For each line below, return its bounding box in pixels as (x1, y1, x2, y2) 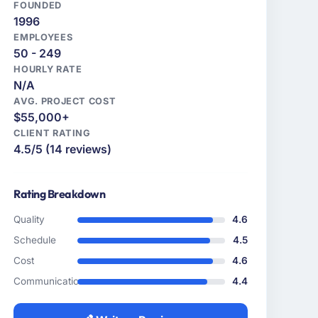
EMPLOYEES (13, 32, 73, 43)
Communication (13, 275, 85, 287)
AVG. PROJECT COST (13, 96, 116, 107)
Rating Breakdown (13, 187, 106, 202)
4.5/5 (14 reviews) (13, 142, 112, 157)
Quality (13, 214, 45, 226)
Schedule (13, 234, 57, 246)
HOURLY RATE (13, 64, 82, 75)
